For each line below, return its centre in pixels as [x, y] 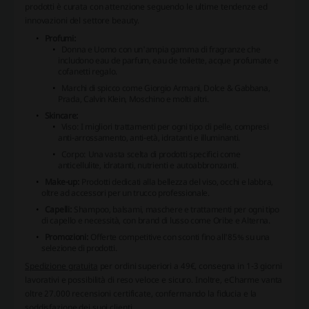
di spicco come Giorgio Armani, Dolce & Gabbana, [178, 88]
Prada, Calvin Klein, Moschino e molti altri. [133, 99]
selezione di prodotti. [79, 248]
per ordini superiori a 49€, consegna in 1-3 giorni [190, 266]
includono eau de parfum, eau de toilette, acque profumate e [168, 61]
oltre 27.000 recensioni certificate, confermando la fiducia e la [141, 294]
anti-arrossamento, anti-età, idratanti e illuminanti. [149, 138]
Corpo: [73, 154]
